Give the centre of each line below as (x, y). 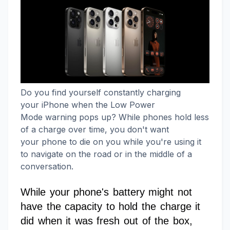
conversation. (48, 167)
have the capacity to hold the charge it (111, 207)
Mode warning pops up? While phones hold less (115, 117)
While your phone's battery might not (107, 192)
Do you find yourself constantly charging (101, 93)
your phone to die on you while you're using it (111, 142)
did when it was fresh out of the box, (107, 221)
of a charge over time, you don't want (95, 130)
